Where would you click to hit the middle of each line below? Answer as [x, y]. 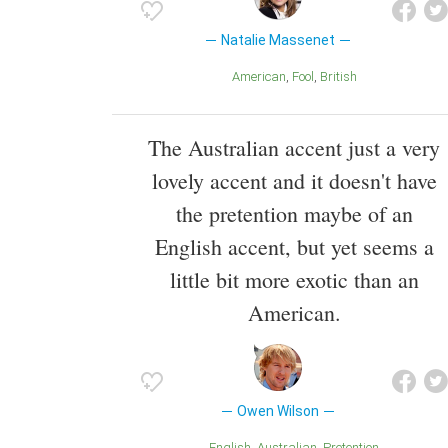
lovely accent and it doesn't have [294, 180]
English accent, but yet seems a [294, 246]
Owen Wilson [277, 410]
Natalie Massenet [277, 39]
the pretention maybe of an [294, 213]
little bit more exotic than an [294, 279]
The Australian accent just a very [294, 147]
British [342, 76]
